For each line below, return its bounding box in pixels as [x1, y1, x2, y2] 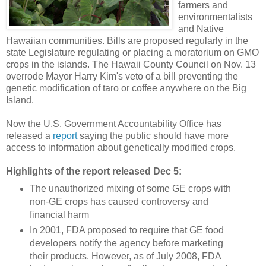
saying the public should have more [77, 130, 229, 141]
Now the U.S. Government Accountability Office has [6, 118, 221, 129]
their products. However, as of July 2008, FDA [29, 251, 221, 261]
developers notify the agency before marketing [29, 237, 223, 248]
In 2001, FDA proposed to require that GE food [29, 224, 224, 235]
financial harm [29, 209, 89, 220]
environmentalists [178, 11, 252, 22]
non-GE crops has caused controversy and [29, 196, 208, 207]
